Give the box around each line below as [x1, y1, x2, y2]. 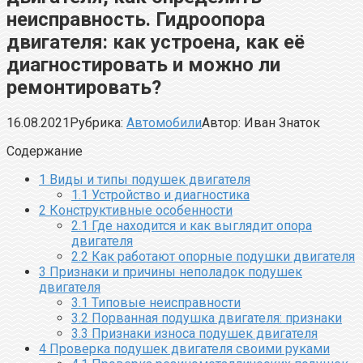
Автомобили [126, 114, 202, 130]
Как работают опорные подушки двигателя [88, 248, 355, 264]
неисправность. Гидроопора [6, 7, 265, 31]
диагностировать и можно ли [6, 53, 280, 76]
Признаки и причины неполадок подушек [46, 263, 302, 280]
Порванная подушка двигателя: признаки [88, 310, 342, 326]
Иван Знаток [244, 114, 320, 130]
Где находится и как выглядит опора [88, 217, 312, 233]
